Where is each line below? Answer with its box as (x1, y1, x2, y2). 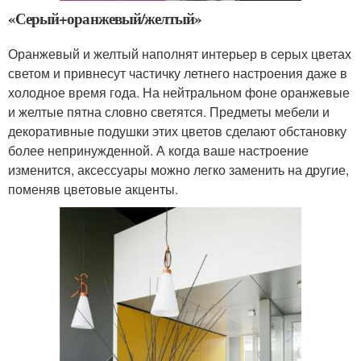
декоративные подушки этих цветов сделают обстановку (8, 122, 346, 141)
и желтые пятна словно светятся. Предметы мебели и (8, 102, 330, 122)
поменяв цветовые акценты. (8, 180, 178, 199)
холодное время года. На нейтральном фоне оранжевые (8, 83, 350, 102)
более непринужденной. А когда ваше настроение (8, 141, 309, 160)
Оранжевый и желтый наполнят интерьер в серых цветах (8, 44, 351, 64)
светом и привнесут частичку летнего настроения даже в (8, 64, 347, 83)
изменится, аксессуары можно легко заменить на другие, (8, 160, 349, 180)
